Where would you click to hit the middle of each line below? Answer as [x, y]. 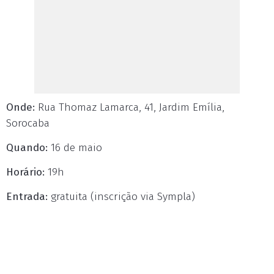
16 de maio [75, 148]
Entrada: [27, 197]
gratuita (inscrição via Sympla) [121, 197]
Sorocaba [28, 123]
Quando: [27, 148]
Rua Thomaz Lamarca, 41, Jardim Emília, [130, 107]
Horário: [25, 172]
